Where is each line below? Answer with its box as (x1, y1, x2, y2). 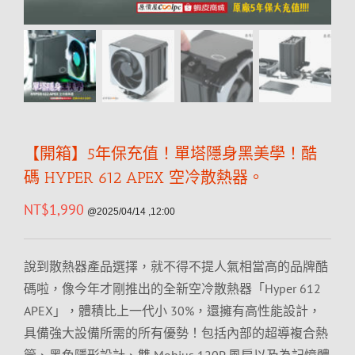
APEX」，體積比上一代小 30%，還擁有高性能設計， (24, 303, 321, 319)
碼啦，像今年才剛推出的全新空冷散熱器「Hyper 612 (24, 281, 321, 296)
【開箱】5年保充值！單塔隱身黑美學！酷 (24, 144, 317, 163)
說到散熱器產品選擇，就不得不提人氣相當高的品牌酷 (24, 258, 328, 274)
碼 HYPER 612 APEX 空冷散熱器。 (24, 168, 264, 187)
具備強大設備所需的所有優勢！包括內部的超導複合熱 (24, 325, 328, 341)
